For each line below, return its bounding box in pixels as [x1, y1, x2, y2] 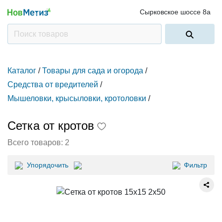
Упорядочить [27, 161, 68, 169]
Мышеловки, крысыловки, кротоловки [7, 94, 146, 103]
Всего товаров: [7, 138, 65, 147]
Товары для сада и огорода [42, 66, 143, 75]
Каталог [7, 66, 36, 75]
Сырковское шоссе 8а [140, 8, 211, 16]
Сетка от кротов [7, 119, 94, 132]
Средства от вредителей [7, 80, 98, 89]
